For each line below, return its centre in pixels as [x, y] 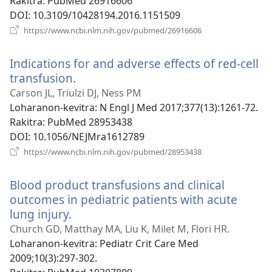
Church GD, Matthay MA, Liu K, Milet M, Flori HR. [120, 229]
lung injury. [41, 214]
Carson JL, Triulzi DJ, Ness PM [76, 93]
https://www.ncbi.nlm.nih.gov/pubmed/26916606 [112, 30]
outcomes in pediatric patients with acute [124, 199]
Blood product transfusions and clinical [117, 185]
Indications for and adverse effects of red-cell [134, 63]
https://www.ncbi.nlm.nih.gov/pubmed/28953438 [112, 151]
